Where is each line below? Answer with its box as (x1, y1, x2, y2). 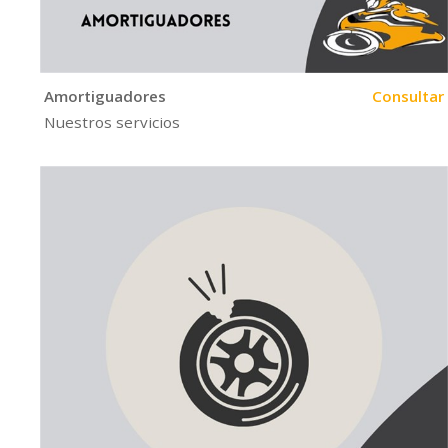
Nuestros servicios (44, 111, 181, 132)
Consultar (372, 86, 445, 107)
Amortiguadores (44, 86, 167, 107)
